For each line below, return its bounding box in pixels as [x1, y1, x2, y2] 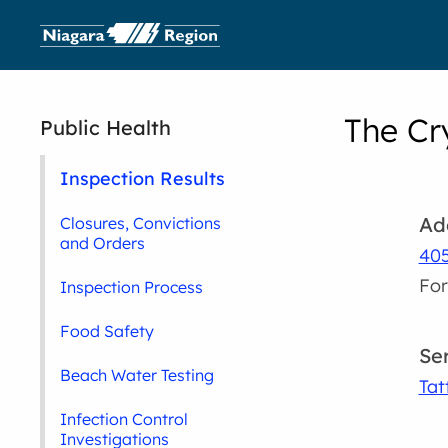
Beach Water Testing [60, 365, 215, 385]
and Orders [60, 233, 146, 253]
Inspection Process [60, 277, 204, 297]
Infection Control [60, 409, 189, 429]
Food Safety [60, 321, 155, 341]
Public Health [40, 115, 172, 140]
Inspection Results [60, 167, 226, 189]
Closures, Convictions [60, 213, 222, 233]
